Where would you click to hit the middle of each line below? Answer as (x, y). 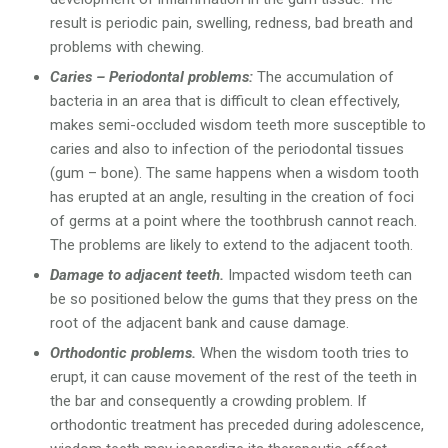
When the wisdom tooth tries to (302, 353)
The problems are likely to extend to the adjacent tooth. (231, 245)
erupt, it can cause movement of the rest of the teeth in (233, 377)
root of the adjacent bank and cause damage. (199, 323)
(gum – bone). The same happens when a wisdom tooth (234, 173)
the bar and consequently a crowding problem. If (208, 401)
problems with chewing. (127, 47)
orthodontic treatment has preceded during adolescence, (237, 425)
